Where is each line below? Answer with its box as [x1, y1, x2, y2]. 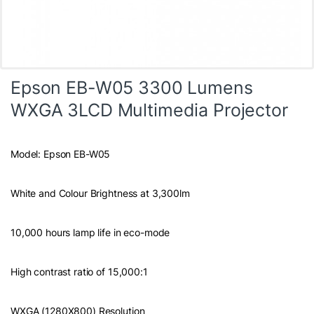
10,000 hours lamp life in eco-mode [11, 226, 170, 238]
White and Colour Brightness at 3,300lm [11, 186, 190, 199]
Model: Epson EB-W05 [11, 147, 111, 160]
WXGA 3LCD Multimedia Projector [11, 99, 288, 121]
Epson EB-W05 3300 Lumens [11, 76, 253, 98]
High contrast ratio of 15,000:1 [11, 265, 148, 278]
